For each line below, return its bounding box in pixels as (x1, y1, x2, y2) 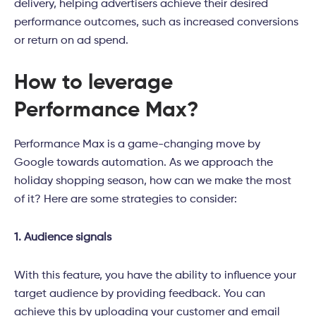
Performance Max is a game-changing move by (14, 139, 260, 151)
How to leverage (14, 73, 173, 95)
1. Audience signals (14, 232, 111, 244)
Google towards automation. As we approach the (14, 157, 273, 169)
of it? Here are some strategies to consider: (14, 194, 237, 206)
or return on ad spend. (14, 35, 128, 47)
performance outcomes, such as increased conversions (14, 17, 298, 29)
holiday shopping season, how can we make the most (14, 176, 291, 188)
